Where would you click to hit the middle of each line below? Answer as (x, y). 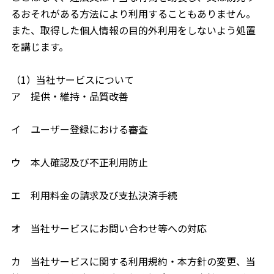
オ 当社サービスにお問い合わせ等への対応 (109, 228)
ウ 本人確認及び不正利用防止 (79, 162)
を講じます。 (39, 46)
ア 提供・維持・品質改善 (69, 96)
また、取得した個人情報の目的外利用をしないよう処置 (133, 30)
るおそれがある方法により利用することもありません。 (133, 13)
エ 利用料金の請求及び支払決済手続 (94, 195)
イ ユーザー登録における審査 (79, 129)
